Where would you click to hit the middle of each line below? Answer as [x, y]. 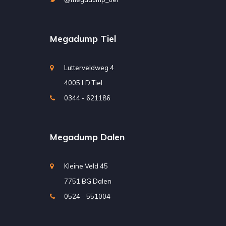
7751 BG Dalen [88, 181]
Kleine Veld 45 [86, 166]
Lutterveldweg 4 [89, 67]
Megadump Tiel [83, 38]
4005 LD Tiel [83, 82]
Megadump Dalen [87, 137]
